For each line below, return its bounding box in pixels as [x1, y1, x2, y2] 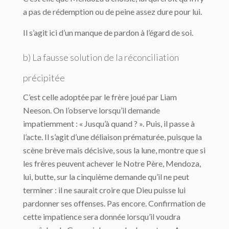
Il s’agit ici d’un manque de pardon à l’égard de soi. [23, 28, 193, 37]
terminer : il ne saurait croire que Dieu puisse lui [23, 185, 186, 195]
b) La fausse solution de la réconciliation [23, 52, 179, 63]
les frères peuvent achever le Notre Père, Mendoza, [23, 158, 201, 168]
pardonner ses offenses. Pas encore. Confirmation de [23, 198, 205, 208]
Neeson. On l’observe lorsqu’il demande [23, 105, 160, 115]
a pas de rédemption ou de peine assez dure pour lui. [23, 7, 202, 16]
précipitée [23, 72, 65, 83]
